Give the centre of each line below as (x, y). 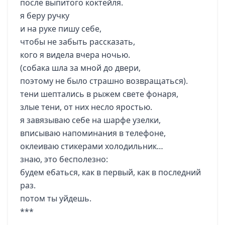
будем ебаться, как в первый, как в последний (110, 172)
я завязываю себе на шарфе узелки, (90, 120)
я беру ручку (45, 16)
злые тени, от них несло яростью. (86, 107)
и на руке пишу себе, (61, 29)
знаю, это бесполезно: (64, 159)
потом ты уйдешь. (56, 198)
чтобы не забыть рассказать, (78, 42)
